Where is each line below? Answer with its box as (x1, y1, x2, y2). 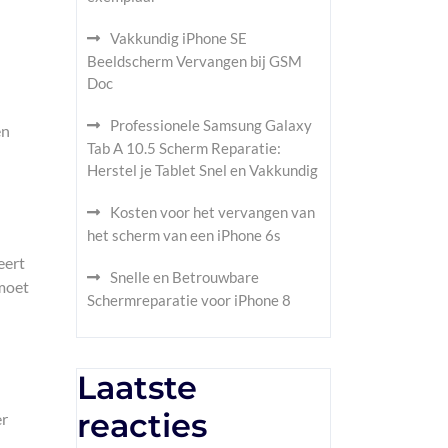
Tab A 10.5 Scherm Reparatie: (87, 139, 281, 157)
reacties (77, 406, 207, 445)
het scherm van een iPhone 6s (87, 226, 281, 244)
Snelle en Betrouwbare (110, 268, 259, 286)
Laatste (77, 368, 197, 407)
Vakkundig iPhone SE (110, 29, 247, 47)
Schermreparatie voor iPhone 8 (87, 291, 291, 309)
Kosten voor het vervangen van (110, 203, 315, 221)
